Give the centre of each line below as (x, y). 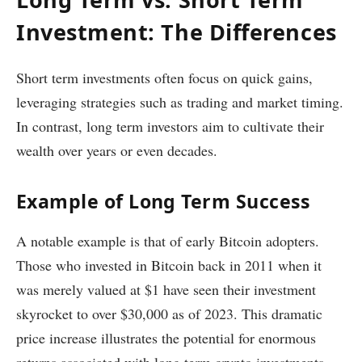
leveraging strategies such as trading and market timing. (180, 101)
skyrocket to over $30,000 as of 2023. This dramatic (169, 314)
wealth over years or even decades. (117, 150)
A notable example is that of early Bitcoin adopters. (168, 241)
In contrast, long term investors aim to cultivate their (170, 126)
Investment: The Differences (177, 32)
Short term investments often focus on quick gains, (164, 77)
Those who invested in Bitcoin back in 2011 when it (169, 265)
